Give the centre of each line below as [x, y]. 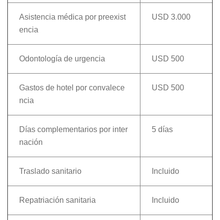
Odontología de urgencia [62, 59]
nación [31, 142]
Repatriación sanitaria [57, 200]
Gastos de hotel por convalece [72, 88]
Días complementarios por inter [73, 130]
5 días [162, 130]
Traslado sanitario [50, 171]
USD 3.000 [171, 17]
